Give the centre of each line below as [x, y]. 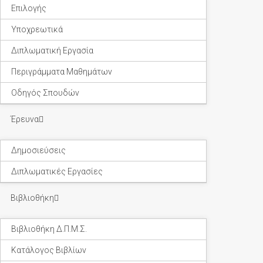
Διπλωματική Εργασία [52, 50]
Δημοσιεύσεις [38, 150]
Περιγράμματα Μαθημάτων [62, 72]
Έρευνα [25, 119]
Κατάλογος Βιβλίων [49, 250]
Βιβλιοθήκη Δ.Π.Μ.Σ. [49, 229]
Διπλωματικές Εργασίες [57, 171]
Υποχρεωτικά [37, 29]
